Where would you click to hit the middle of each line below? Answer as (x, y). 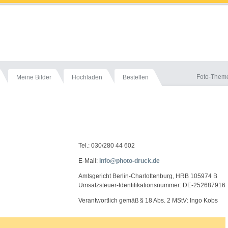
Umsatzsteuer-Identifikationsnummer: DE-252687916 (152, 185)
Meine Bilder (34, 77)
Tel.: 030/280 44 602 (107, 146)
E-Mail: (89, 161)
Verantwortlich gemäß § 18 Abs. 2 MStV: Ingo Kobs (148, 201)
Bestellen (136, 77)
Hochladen (87, 77)
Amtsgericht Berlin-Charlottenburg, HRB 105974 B (148, 176)
